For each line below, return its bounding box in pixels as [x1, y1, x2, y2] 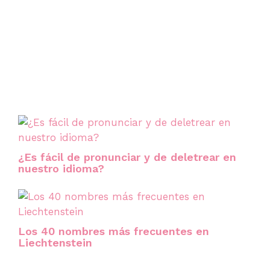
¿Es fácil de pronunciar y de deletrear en [18, 151, 236, 164]
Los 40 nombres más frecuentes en [18, 225, 209, 238]
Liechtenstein [18, 236, 92, 250]
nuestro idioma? [18, 162, 104, 175]
